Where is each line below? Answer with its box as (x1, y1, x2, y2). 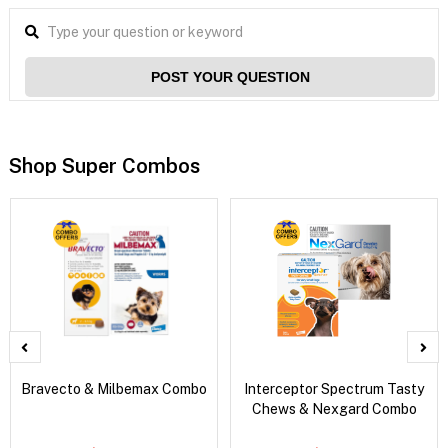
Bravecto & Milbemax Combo (21, 380, 208, 397)
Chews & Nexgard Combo (251, 400, 417, 417)
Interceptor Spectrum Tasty (244, 380, 425, 397)
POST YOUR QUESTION (150, 68, 310, 85)
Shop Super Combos (8, 153, 200, 178)
